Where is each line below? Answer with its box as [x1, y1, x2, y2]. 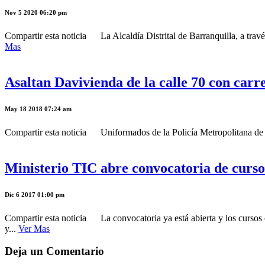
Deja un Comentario [5, 245, 104, 258]
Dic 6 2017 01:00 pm [5, 190, 64, 198]
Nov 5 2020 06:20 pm [5, 8, 67, 16]
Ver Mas [18, 223, 50, 234]
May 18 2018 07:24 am [5, 105, 72, 112]
